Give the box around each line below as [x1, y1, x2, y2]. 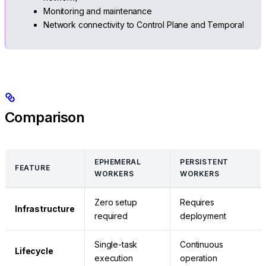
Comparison [5, 108, 84, 126]
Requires [180, 197, 214, 207]
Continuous [180, 239, 223, 249]
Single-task [94, 239, 138, 249]
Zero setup [94, 197, 137, 207]
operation [180, 252, 217, 263]
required [94, 210, 128, 221]
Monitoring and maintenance [43, 5, 152, 16]
